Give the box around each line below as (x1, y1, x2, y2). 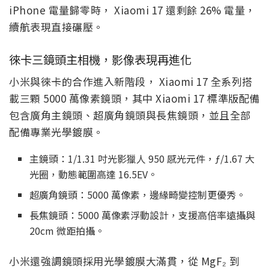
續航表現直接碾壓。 (9, 19, 104, 35)
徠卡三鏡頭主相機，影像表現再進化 (9, 50, 192, 68)
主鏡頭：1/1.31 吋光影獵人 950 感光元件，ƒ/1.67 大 (29, 151, 255, 166)
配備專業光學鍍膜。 (9, 124, 104, 140)
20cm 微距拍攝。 (29, 223, 105, 238)
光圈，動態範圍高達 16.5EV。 (29, 167, 158, 182)
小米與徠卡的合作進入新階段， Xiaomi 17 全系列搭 (9, 74, 253, 89)
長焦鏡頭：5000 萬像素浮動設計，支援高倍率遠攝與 (29, 208, 256, 223)
